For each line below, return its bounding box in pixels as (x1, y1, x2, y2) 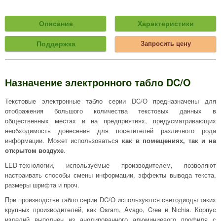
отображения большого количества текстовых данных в (5, 106, 216, 115)
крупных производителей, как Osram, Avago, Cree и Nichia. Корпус (5, 205, 216, 214)
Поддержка (37, 38, 76, 48)
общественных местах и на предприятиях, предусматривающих (5, 116, 216, 125)
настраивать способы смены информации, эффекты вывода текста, (5, 170, 216, 180)
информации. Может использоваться (5, 136, 122, 145)
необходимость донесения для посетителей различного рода (5, 126, 216, 135)
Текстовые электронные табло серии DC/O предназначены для (5, 96, 216, 106)
